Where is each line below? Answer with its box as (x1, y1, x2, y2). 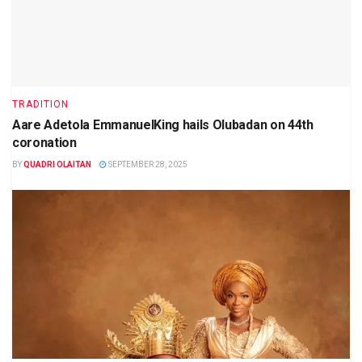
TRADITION (12, 98, 69, 110)
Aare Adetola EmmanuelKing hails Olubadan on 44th (12, 116, 314, 133)
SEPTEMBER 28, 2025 (107, 159, 187, 169)
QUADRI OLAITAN (23, 159, 91, 169)
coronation (12, 134, 77, 150)
